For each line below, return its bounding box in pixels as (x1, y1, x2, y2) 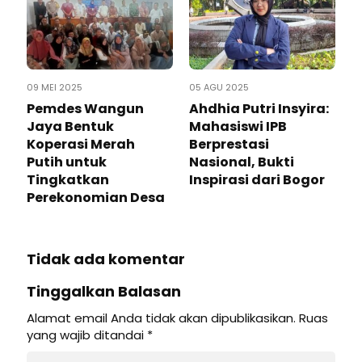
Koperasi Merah (27, 135, 135, 154)
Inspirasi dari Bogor (189, 170, 325, 190)
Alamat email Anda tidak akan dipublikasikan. (27, 309, 296, 327)
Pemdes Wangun (27, 99, 144, 119)
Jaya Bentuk (27, 117, 114, 137)
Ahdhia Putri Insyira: (189, 99, 329, 119)
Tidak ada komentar (27, 249, 185, 270)
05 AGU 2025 (189, 81, 249, 95)
